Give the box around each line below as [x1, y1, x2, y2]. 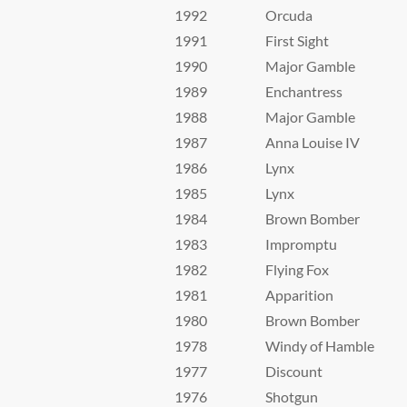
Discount [265, 362, 323, 380]
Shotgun [265, 388, 318, 405]
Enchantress [265, 83, 342, 100]
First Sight [265, 32, 329, 49]
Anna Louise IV [265, 134, 360, 151]
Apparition [265, 286, 333, 303]
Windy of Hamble [265, 337, 374, 354]
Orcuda [265, 6, 313, 24]
